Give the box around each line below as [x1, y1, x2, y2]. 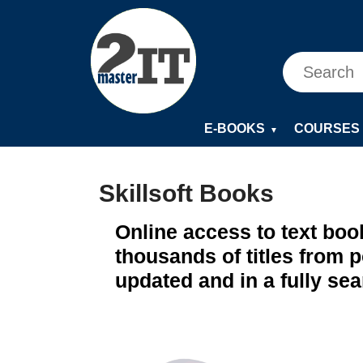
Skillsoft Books [99, 180, 274, 207]
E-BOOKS [204, 121, 265, 136]
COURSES [294, 121, 360, 136]
